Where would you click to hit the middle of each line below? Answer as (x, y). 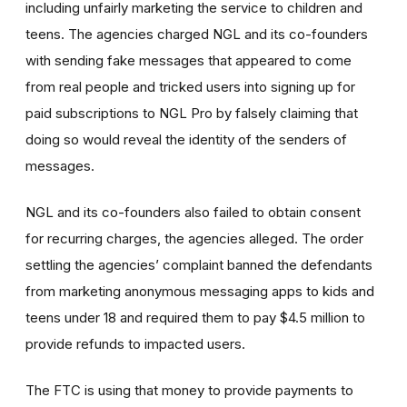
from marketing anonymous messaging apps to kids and (200, 291)
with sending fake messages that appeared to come (189, 60)
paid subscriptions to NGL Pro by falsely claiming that (192, 113)
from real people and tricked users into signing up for (190, 86)
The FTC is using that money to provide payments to (189, 390)
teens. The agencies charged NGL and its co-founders (197, 34)
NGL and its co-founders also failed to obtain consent (193, 212)
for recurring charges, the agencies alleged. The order (194, 238)
